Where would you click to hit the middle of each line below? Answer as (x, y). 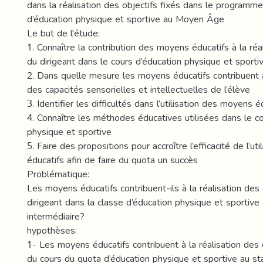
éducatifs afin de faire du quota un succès (112, 160)
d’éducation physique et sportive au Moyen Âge (126, 19)
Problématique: (58, 174)
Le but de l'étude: (63, 33)
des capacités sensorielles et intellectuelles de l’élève (139, 90)
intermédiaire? (56, 216)
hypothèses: (52, 230)
